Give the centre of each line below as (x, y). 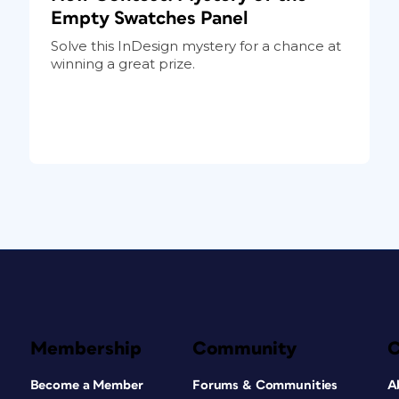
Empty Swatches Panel (149, 18)
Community (244, 348)
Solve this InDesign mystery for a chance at (195, 45)
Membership (85, 348)
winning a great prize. (122, 63)
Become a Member (86, 385)
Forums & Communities (265, 385)
